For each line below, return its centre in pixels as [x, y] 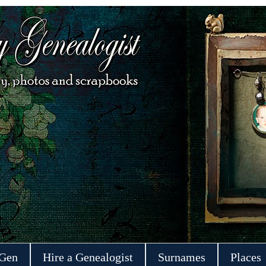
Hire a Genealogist [88, 257]
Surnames [182, 257]
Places [246, 257]
